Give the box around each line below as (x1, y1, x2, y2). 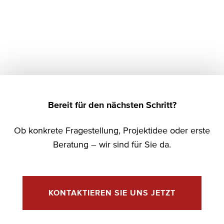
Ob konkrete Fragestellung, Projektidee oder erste (14, 126, 210, 136)
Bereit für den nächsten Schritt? (47, 100, 176, 110)
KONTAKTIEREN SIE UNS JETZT (48, 189, 175, 197)
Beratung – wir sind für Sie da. (53, 140, 171, 150)
